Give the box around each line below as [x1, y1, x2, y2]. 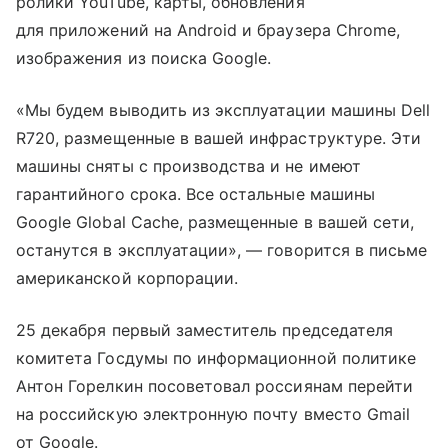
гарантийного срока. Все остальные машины [16, 184, 375, 204]
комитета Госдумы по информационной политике [16, 348, 417, 368]
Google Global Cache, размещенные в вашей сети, [16, 212, 415, 232]
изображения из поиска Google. [16, 48, 272, 68]
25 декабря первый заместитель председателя [16, 320, 394, 340]
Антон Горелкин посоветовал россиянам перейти [16, 376, 414, 396]
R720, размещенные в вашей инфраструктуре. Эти [16, 128, 422, 148]
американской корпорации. [16, 268, 239, 288]
